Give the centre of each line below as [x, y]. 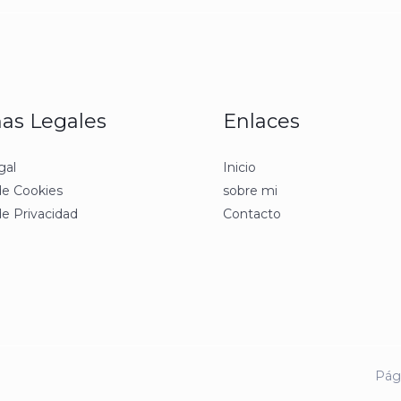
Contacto [252, 214]
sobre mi [250, 191]
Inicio [239, 167]
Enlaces [261, 121]
